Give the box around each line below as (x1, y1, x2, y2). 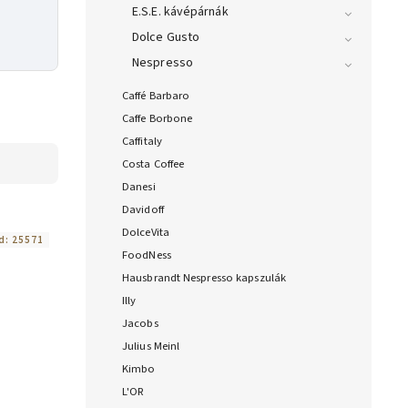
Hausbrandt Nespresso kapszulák (122, 270, 286, 287)
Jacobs (122, 315, 158, 332)
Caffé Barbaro (122, 87, 190, 105)
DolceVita (122, 224, 169, 241)
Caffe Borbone (122, 110, 193, 127)
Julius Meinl (122, 338, 180, 355)
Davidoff (122, 201, 164, 219)
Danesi (122, 178, 156, 196)
